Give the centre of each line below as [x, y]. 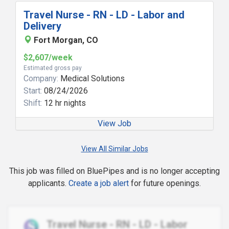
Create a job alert [99, 183]
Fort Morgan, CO [66, 40]
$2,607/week [48, 58]
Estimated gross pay [53, 68]
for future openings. [165, 183]
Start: [33, 91]
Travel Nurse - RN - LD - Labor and [104, 15]
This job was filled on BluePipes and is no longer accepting [114, 171]
